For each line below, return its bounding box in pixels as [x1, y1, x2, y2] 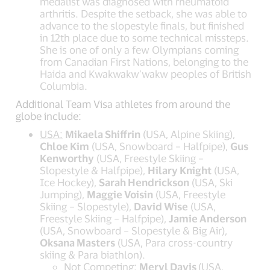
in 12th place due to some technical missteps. [40, 31, 250, 43]
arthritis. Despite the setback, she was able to [40, 7, 248, 19]
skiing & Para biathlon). [40, 248, 146, 260]
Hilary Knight [148, 163, 212, 176]
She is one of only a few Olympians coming [40, 43, 239, 55]
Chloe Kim [40, 139, 90, 152]
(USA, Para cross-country [115, 236, 233, 248]
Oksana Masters [40, 236, 116, 248]
